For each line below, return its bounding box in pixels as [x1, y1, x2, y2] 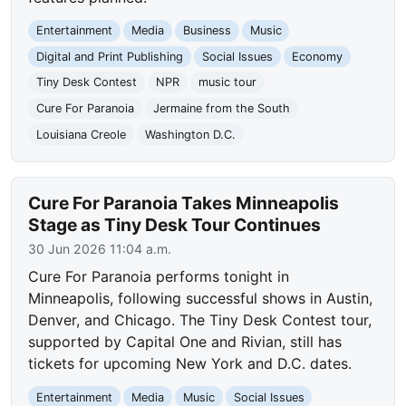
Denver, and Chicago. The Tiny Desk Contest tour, [28, 311, 372, 330]
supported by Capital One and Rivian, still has [28, 333, 343, 352]
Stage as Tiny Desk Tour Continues [28, 214, 322, 237]
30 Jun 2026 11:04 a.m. [28, 241, 172, 257]
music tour [198, 75, 256, 90]
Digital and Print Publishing [36, 49, 184, 63]
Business [182, 24, 231, 38]
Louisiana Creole [36, 127, 127, 141]
